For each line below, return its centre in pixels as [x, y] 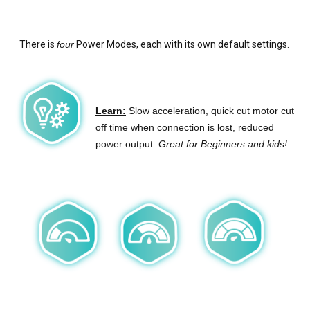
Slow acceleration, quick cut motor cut [210, 111]
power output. [127, 144]
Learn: [111, 111]
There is [38, 45]
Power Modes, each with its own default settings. [182, 45]
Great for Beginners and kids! [224, 144]
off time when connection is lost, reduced [185, 128]
